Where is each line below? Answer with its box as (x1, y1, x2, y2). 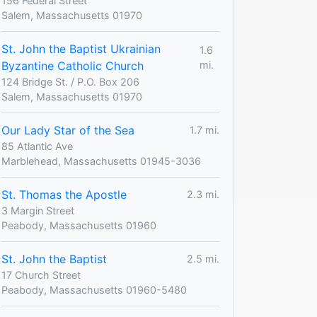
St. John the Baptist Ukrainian (1, 41, 161, 56)
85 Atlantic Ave (1, 139, 73, 152)
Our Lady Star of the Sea (1, 122, 134, 137)
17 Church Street (1, 268, 81, 281)
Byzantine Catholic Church (1, 58, 144, 73)
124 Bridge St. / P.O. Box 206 (1, 75, 139, 88)
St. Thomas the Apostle (1, 187, 127, 202)
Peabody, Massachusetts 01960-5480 (1, 283, 187, 296)
